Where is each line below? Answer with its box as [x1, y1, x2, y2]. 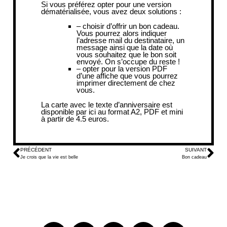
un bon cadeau [129, 21, 177, 30]
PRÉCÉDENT [20, 146, 52, 153]
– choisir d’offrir [77, 21, 129, 30]
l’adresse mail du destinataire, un [77, 35, 184, 45]
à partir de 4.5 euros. [41, 114, 109, 123]
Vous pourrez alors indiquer [77, 28, 167, 37]
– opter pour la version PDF [77, 64, 167, 73]
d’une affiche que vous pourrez [77, 71, 178, 80]
